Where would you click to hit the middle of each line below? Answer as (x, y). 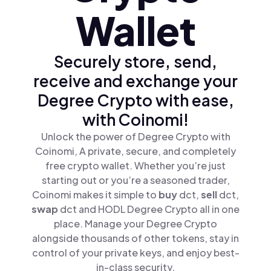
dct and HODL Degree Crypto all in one (150, 209)
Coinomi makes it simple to (95, 194)
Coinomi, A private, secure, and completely (135, 151)
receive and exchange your (135, 81)
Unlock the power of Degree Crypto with (135, 136)
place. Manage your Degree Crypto (135, 224)
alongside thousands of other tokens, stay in (135, 238)
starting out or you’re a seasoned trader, (135, 180)
